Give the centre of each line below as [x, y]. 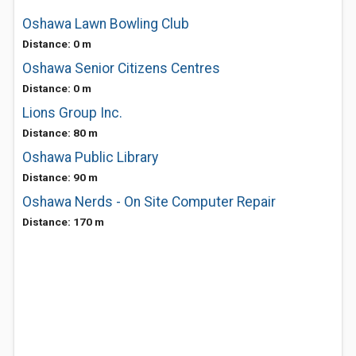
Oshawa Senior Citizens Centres [121, 68]
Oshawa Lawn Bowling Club [106, 24]
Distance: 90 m [60, 177]
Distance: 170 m [63, 222]
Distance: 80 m [60, 133]
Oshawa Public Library [90, 157]
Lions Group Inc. [72, 113]
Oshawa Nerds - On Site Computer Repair [149, 202]
